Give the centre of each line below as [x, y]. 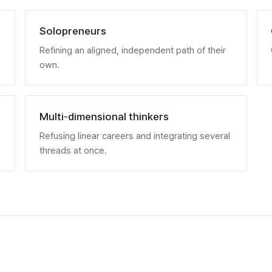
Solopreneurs [73, 31]
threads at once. [73, 150]
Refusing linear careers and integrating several [134, 136]
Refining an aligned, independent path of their [132, 50]
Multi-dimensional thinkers [104, 116]
